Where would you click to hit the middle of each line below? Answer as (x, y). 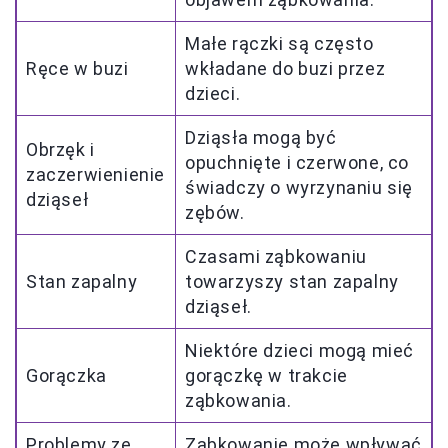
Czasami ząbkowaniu (276, 257)
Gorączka (66, 376)
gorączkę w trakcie (266, 376)
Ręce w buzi (77, 69)
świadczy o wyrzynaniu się (299, 188)
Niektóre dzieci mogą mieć (300, 351)
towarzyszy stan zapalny (292, 282)
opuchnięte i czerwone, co (297, 163)
